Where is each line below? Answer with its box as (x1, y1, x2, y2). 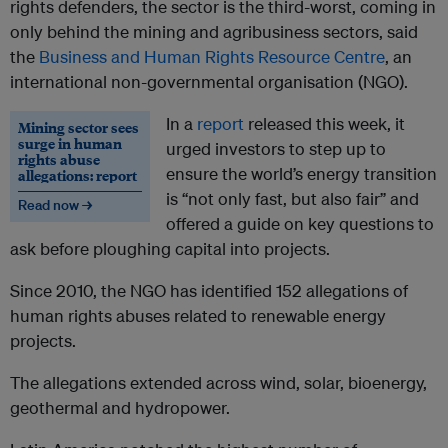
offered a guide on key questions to (166, 213, 434, 235)
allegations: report (18, 165, 137, 186)
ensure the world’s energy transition (166, 163, 437, 185)
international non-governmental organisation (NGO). (10, 71, 408, 93)
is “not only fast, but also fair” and (166, 188, 419, 210)
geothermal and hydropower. (10, 397, 230, 419)
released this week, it (244, 113, 405, 135)
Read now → (18, 196, 92, 215)
